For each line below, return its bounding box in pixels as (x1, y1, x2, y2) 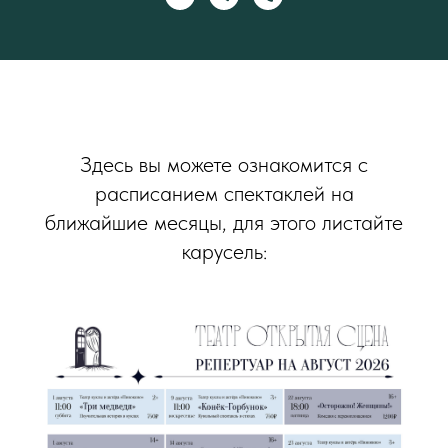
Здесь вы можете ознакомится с (80, 151, 368, 177)
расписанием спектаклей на (94, 180, 354, 206)
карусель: (181, 238, 267, 264)
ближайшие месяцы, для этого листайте (45, 209, 403, 235)
